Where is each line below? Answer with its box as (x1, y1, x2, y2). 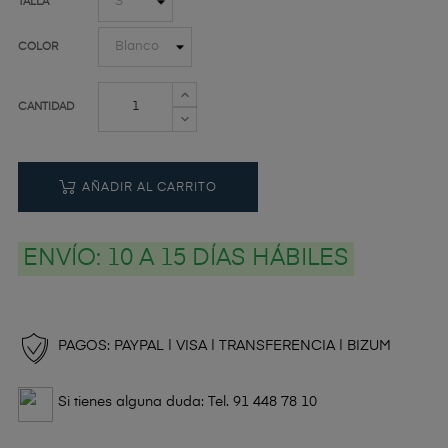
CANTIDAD (18, 100, 74, 112)
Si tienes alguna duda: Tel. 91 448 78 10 (58, 394, 317, 409)
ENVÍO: (23, 247, 107, 270)
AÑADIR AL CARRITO (82, 181, 217, 194)
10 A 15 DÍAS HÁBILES (107, 247, 349, 270)
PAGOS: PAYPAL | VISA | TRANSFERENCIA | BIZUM (58, 338, 391, 353)
